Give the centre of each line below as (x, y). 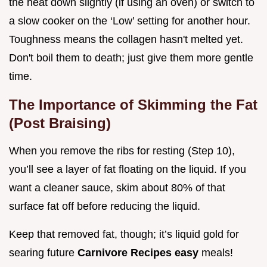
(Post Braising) (60, 123)
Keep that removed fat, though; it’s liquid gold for (124, 235)
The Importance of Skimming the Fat (133, 105)
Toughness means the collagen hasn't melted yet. (126, 40)
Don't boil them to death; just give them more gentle (131, 58)
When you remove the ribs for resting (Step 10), (122, 151)
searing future (43, 253)
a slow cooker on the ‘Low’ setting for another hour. (130, 21)
